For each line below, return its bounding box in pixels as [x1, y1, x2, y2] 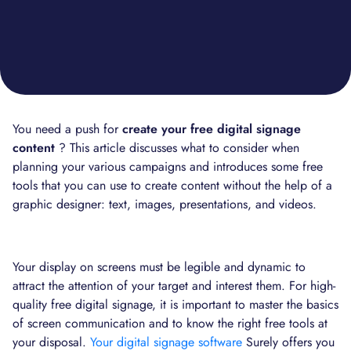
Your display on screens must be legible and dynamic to [13, 258, 306, 276]
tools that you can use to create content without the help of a [13, 176, 332, 194]
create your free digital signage [122, 120, 301, 138]
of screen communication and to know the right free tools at [13, 314, 327, 332]
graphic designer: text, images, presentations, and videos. [13, 195, 317, 213]
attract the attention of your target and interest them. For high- [13, 277, 335, 295]
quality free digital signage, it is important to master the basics [13, 295, 338, 313]
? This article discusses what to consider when [55, 139, 299, 157]
